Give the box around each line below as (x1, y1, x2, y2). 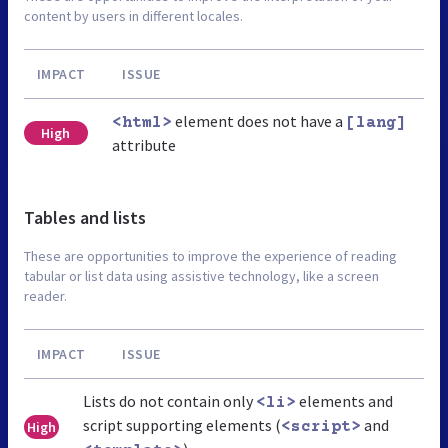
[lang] (345, 113, 406, 132)
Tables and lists (24, 205, 146, 229)
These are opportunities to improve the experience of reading (24, 246, 397, 265)
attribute (111, 134, 176, 155)
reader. (24, 286, 67, 305)
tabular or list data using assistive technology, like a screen (24, 266, 379, 285)
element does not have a (171, 110, 346, 131)
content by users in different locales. (24, 6, 243, 25)
